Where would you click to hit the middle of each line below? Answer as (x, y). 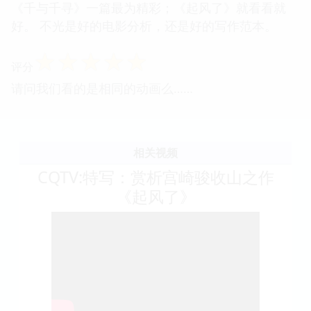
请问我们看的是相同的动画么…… (102, 88)
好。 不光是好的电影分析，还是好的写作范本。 (144, 25)
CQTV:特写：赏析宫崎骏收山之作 (155, 177)
